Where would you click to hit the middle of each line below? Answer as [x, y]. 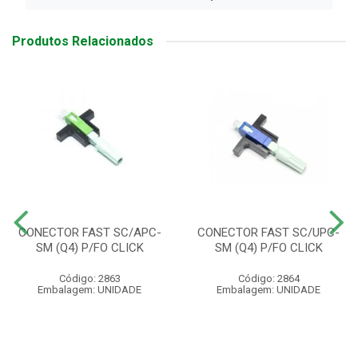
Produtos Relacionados [83, 42]
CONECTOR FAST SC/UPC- [268, 233]
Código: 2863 [89, 279]
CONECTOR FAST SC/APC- [89, 233]
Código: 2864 [268, 279]
